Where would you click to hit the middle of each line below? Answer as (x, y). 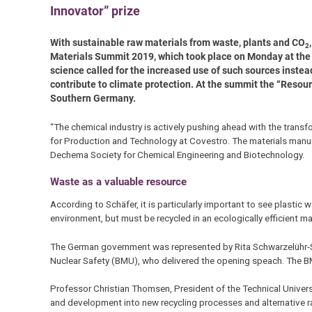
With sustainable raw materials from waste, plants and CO (177, 43)
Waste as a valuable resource (118, 181)
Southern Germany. (93, 99)
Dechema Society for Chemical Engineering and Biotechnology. (177, 154)
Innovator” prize (95, 10)
